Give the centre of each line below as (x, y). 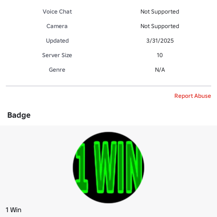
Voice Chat (57, 11)
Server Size (57, 55)
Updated (57, 40)
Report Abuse (193, 95)
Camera (57, 26)
